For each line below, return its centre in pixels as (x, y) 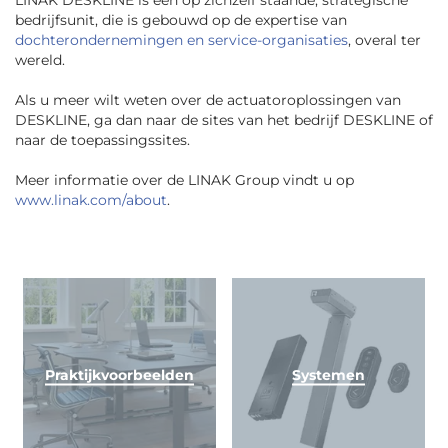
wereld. (40, 60)
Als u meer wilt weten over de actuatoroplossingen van (208, 100)
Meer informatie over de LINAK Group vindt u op (184, 180)
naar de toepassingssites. (102, 140)
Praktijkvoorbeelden (119, 374)
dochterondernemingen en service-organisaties (181, 40)
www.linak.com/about (91, 200)
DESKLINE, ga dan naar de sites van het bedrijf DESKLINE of (224, 120)
